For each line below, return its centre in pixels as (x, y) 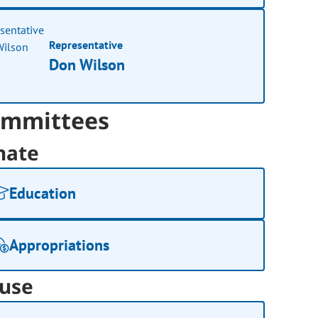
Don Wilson (87, 64)
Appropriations (60, 245)
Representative (86, 44)
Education (43, 193)
